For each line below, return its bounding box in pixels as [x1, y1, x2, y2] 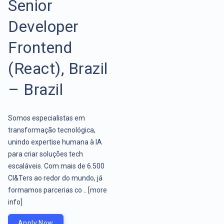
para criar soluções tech [8, 149, 83, 158]
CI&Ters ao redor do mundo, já [8, 173, 102, 182]
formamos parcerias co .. [8, 185, 88, 194]
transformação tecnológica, [8, 125, 95, 134]
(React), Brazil [8, 58, 108, 78]
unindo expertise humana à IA [8, 137, 102, 146]
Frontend [8, 37, 72, 57]
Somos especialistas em [8, 113, 85, 122]
